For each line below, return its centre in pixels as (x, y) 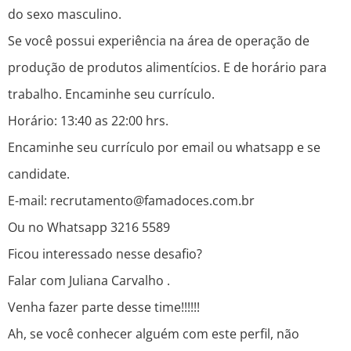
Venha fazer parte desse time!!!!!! (104, 308)
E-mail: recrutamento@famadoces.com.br (131, 201)
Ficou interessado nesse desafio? (105, 254)
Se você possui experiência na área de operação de (159, 41)
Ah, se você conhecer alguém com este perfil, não (154, 334)
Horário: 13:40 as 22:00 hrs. (88, 121)
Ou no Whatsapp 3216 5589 (89, 228)
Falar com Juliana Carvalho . (89, 281)
